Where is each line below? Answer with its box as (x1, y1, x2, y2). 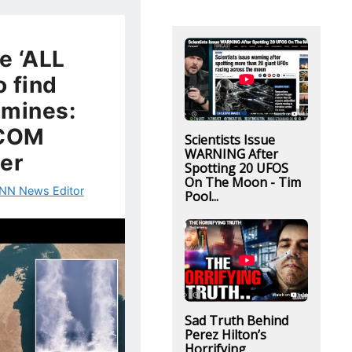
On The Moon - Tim (184, 173, 301, 191)
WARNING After (184, 145, 278, 163)
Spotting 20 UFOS (184, 159, 288, 177)
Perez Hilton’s (184, 326, 266, 343)
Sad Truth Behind (184, 312, 288, 329)
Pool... (184, 187, 218, 205)
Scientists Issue (184, 130, 275, 148)
